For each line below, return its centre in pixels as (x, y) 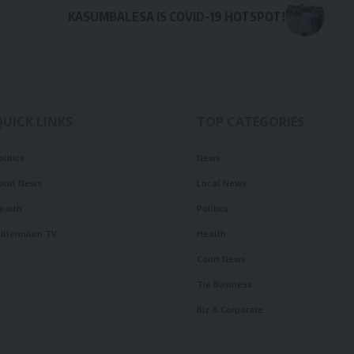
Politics (213, 208)
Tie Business (224, 284)
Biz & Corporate (230, 309)
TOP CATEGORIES (250, 121)
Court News (221, 259)
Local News (222, 183)
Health (211, 233)
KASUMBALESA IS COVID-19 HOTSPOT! (176, 16)
